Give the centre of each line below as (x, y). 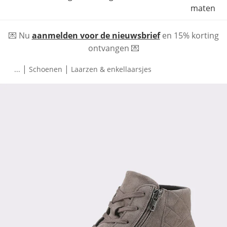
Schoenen (46, 69)
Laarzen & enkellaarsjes (111, 69)
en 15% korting (189, 35)
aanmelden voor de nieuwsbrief (96, 35)
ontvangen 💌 (113, 48)
